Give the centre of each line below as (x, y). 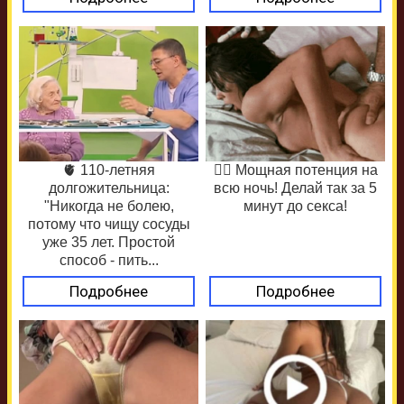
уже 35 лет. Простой (109, 242)
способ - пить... (109, 260)
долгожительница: (109, 188)
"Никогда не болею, (109, 206)
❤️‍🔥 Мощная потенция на (295, 170)
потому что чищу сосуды (109, 224)
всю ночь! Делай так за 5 (295, 188)
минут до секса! (295, 206)
